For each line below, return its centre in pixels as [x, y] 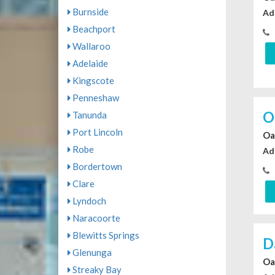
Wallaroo [90, 46]
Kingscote [92, 81]
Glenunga [91, 253]
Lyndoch [88, 201]
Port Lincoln [96, 132]
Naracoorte [95, 218]
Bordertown [96, 167]
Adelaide [89, 64]
